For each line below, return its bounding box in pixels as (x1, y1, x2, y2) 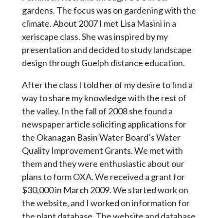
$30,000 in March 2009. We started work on (21, 184, 188, 195)
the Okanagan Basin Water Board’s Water (21, 131, 181, 143)
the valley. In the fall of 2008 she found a (21, 105, 173, 116)
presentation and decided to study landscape (21, 44, 192, 55)
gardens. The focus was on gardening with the (21, 4, 196, 16)
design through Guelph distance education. (21, 57, 185, 68)
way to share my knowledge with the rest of (21, 92, 186, 103)
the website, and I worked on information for (21, 197, 190, 208)
